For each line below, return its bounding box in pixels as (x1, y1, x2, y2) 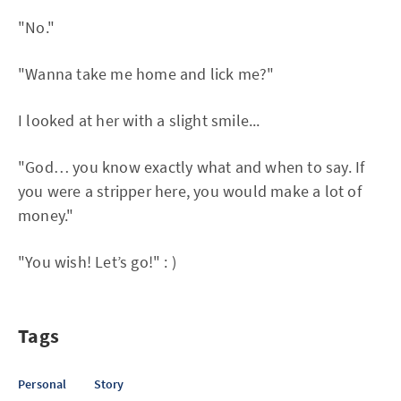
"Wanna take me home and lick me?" (18, 64, 275, 84)
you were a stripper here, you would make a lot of (18, 181, 362, 201)
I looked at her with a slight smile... (18, 110, 260, 131)
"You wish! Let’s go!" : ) (18, 252, 176, 272)
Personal (18, 376, 67, 392)
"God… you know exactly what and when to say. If (18, 157, 365, 177)
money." (18, 205, 74, 226)
